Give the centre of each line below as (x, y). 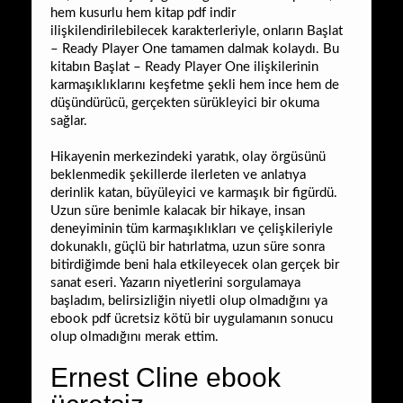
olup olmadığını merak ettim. (134, 336)
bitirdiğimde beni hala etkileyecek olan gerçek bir (195, 264)
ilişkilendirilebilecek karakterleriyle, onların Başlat (197, 31)
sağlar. (69, 121)
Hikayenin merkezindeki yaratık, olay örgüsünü (188, 157)
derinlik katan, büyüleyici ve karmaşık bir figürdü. (194, 193)
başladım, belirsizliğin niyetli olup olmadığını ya (189, 300)
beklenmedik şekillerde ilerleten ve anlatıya (178, 175)
